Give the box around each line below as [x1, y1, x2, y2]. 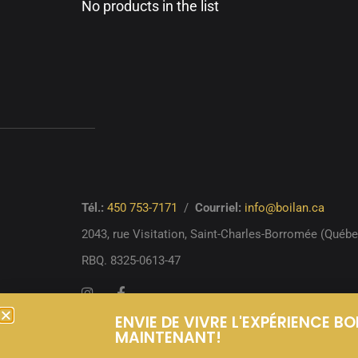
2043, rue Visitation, [82, 226, 190, 241]
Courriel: [195, 200, 241, 215]
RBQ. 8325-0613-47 [82, 253, 181, 268]
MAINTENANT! [115, 327, 222, 349]
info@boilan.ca [245, 200, 324, 215]
